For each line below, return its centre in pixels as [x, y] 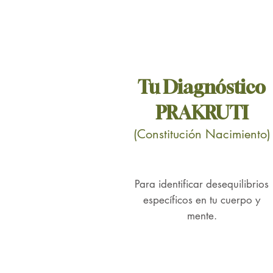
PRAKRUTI [202, 113]
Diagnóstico [214, 87]
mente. [202, 216]
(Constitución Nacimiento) [202, 134]
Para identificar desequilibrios [202, 184]
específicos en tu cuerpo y [202, 200]
